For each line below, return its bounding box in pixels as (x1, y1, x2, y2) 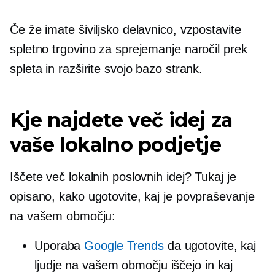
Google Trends (84, 238, 164, 252)
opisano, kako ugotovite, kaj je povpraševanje (10, 189, 255, 203)
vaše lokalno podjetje (10, 132, 222, 157)
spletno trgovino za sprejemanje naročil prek (10, 42, 247, 56)
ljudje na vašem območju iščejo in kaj (34, 258, 233, 272)
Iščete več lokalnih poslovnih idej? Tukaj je (10, 169, 236, 184)
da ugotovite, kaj (163, 238, 257, 252)
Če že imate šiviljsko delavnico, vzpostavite (10, 22, 241, 36)
